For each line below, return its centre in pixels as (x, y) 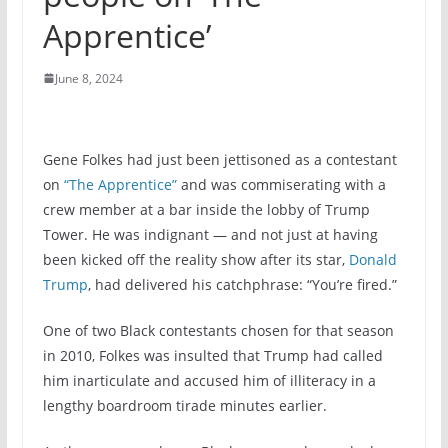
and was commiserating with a (281, 184)
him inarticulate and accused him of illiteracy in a (209, 380)
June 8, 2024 (88, 78)
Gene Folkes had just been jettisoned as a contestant (219, 159)
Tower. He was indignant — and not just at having (210, 234)
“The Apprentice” (120, 184)
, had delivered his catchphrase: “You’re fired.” (242, 284)
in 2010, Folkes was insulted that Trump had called (212, 355)
